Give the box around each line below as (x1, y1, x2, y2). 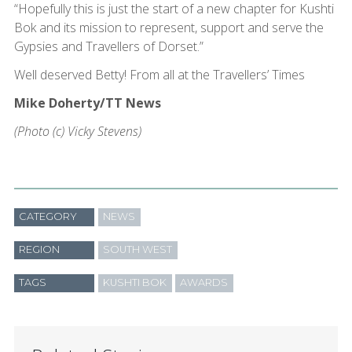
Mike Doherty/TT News (13, 93, 161, 112)
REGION (19, 244, 60, 256)
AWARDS (180, 277, 229, 289)
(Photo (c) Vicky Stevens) (13, 122, 141, 140)
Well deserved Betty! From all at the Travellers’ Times (13, 65, 305, 83)
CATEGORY (19, 211, 78, 223)
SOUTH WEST (103, 244, 173, 256)
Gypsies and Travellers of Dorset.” (13, 37, 203, 55)
